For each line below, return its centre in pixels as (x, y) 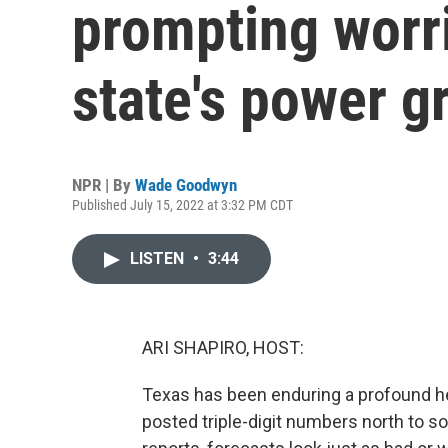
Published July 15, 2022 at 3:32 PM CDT (182, 205)
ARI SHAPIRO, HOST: (223, 347)
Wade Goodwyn (186, 185)
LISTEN (159, 258)
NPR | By (103, 185)
